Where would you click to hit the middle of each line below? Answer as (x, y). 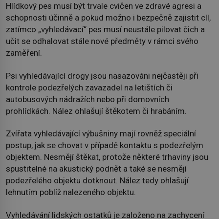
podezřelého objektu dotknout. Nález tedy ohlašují (97, 181)
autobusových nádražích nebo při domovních (88, 99)
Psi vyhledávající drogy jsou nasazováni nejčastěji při (102, 76)
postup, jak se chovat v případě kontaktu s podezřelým (105, 145)
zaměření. (24, 53)
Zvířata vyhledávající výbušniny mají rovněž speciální (101, 134)
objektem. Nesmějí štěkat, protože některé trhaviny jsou (107, 157)
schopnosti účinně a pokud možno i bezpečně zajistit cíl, (108, 18)
